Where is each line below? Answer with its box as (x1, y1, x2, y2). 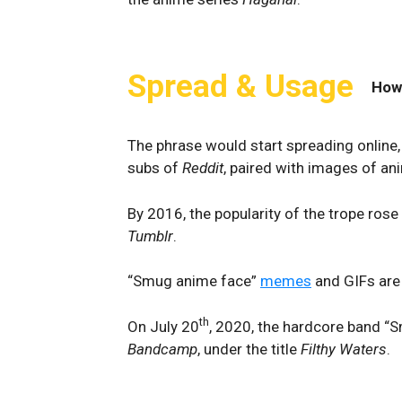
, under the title (197, 339, 301, 358)
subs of (127, 159, 182, 177)
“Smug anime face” (127, 272, 260, 290)
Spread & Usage (127, 68, 354, 105)
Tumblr (127, 226, 173, 245)
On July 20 (127, 317, 199, 336)
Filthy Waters (301, 339, 387, 358)
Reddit (182, 159, 223, 177)
